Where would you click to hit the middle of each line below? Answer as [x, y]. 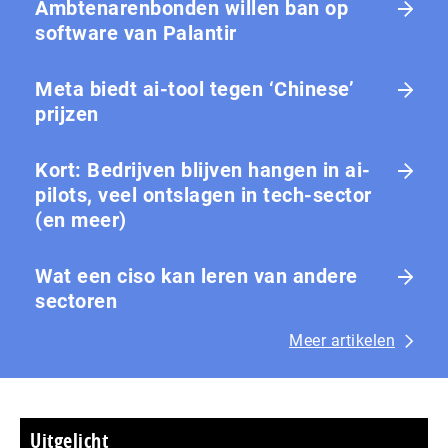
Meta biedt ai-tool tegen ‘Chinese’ [194, 88]
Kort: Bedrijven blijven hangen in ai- [203, 169]
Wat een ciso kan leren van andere [196, 275]
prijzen [67, 113]
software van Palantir [136, 32]
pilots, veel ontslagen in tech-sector [203, 194]
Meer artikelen [342, 340]
